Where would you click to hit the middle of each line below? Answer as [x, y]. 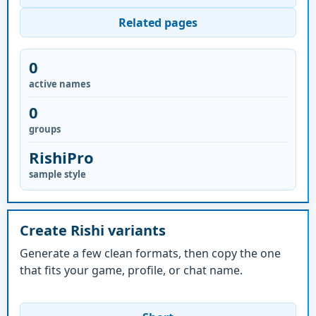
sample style [57, 174]
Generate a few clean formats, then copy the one [150, 253]
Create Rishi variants [93, 230]
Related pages [158, 23]
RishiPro [61, 157]
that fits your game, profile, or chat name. [131, 270]
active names [60, 84]
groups [45, 129]
